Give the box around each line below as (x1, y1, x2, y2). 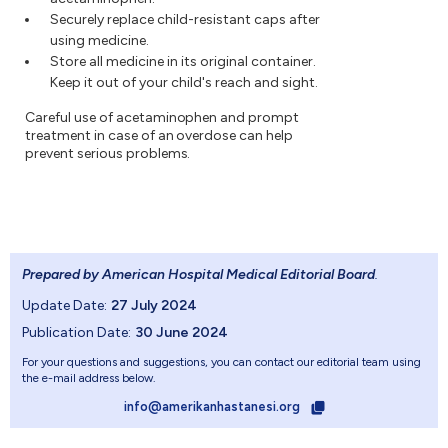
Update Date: (22, 297, 107, 315)
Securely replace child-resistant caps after (50, 11, 320, 29)
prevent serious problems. (25, 145, 191, 163)
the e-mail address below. (22, 371, 156, 386)
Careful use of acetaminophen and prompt (25, 109, 300, 127)
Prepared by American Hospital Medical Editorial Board (22, 266, 375, 284)
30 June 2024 (135, 324, 228, 342)
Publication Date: (22, 324, 131, 342)
